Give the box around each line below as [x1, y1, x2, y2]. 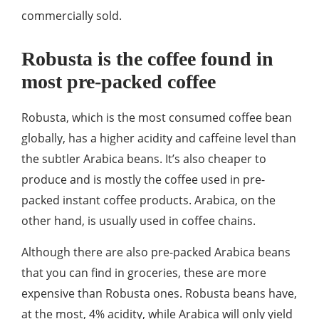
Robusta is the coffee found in [21, 48, 273, 70]
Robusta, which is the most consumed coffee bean [21, 110, 292, 125]
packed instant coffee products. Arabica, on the [21, 192, 276, 208]
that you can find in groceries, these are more [21, 265, 266, 281]
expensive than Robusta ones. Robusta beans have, [21, 286, 297, 301]
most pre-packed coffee [21, 70, 216, 93]
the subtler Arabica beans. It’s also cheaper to [21, 151, 266, 167]
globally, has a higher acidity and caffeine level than [21, 130, 296, 146]
